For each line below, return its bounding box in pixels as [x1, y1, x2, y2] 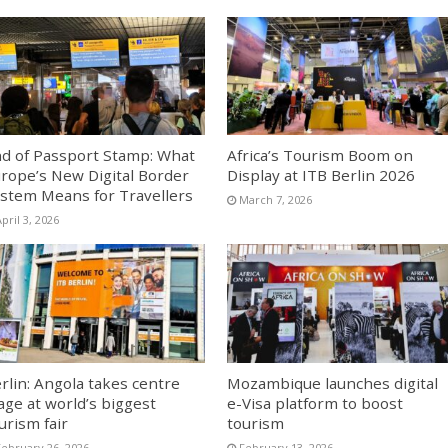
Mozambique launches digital [226, 372, 438, 393]
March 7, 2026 [238, 192, 312, 208]
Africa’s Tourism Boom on [226, 145, 413, 166]
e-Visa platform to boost [226, 392, 403, 413]
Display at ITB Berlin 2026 [226, 165, 415, 186]
